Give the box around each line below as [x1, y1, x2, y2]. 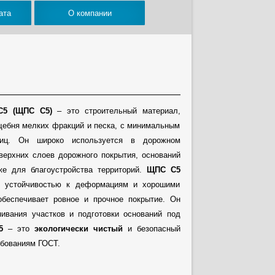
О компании [68, 8, 112, 18]
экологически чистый [34, 224, 123, 233]
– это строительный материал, [52, 106, 180, 115]
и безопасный [122, 224, 180, 233]
